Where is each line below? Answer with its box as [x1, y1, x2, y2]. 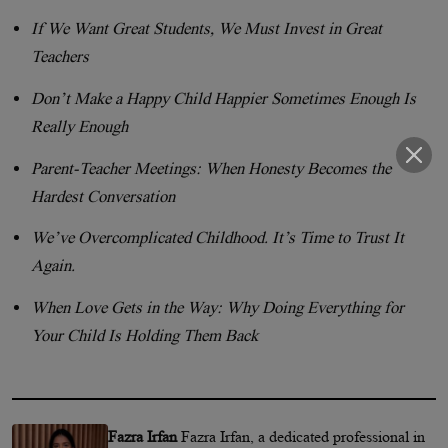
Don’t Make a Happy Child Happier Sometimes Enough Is [31, 89, 417, 109]
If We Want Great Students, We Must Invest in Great [31, 19, 383, 39]
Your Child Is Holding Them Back [31, 325, 259, 345]
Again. [31, 256, 76, 276]
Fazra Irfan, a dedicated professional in [181, 427, 425, 445]
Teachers [31, 47, 90, 67]
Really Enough [31, 117, 129, 137]
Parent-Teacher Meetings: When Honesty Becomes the [31, 158, 392, 178]
